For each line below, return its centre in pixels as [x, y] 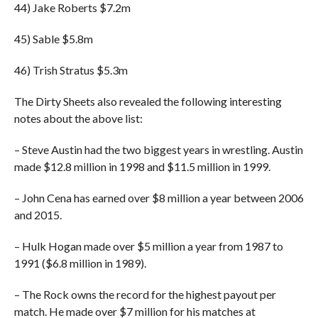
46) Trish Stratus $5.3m [71, 70]
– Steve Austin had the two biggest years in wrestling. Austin [158, 149]
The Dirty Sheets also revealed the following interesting [148, 101]
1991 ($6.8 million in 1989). [80, 263]
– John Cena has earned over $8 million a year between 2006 [159, 198]
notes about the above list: [78, 118]
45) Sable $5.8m [53, 39]
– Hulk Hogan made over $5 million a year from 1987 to [148, 246]
